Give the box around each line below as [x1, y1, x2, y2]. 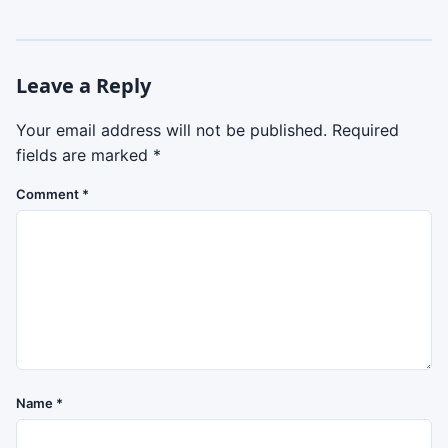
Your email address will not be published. [16, 120, 327, 140]
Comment [16, 186, 82, 202]
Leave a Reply [16, 72, 151, 99]
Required [332, 120, 399, 140]
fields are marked [16, 145, 153, 165]
